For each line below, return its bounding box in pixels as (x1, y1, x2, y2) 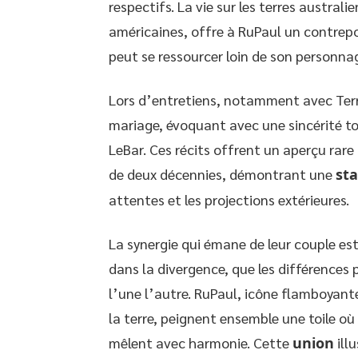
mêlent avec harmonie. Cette (109, 333, 292, 352)
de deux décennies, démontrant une (109, 165, 336, 183)
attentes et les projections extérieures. (109, 190, 349, 209)
